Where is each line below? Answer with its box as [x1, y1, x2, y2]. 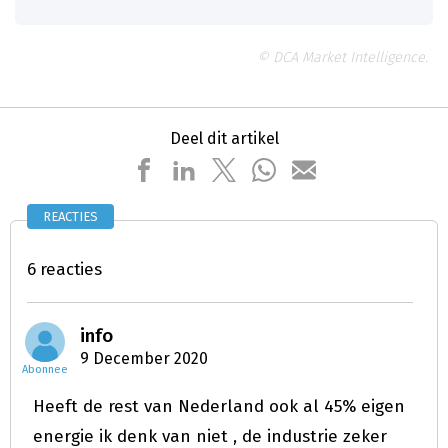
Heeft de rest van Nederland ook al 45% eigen [33, 396, 405, 417]
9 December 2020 [80, 349, 208, 368]
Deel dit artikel [169, 129, 279, 148]
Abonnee [21, 363, 68, 376]
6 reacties [27, 259, 102, 279]
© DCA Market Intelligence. [257, 49, 428, 66]
